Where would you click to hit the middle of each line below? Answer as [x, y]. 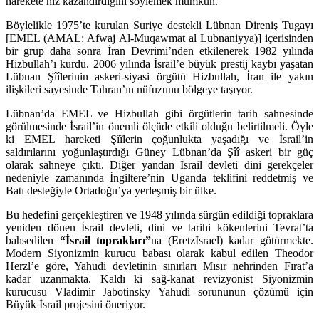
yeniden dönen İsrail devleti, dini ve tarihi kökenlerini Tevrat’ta [159, 228]
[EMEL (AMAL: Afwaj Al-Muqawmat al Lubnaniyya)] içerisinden [159, 38]
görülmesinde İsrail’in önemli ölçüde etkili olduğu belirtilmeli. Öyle [159, 127]
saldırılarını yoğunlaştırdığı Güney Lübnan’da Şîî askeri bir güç [159, 152]
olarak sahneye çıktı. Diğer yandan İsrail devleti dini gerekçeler [159, 165]
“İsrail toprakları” [105, 241]
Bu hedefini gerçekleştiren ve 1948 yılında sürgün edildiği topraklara [159, 215]
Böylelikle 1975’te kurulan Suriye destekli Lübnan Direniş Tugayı [159, 26]
